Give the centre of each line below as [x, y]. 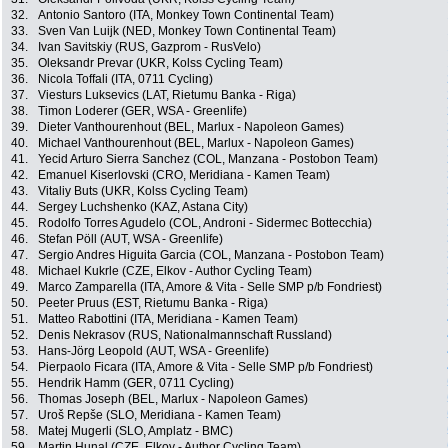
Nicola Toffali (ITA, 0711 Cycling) [125, 79]
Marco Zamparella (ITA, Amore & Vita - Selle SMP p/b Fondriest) [210, 287]
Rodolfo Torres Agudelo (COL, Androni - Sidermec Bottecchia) [205, 223]
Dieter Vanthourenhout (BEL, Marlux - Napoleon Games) [191, 127]
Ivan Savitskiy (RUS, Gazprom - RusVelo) [149, 47]
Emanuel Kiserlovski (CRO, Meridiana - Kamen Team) [184, 175]
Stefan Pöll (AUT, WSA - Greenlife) [130, 239]
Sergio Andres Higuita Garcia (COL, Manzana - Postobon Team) [211, 255]
